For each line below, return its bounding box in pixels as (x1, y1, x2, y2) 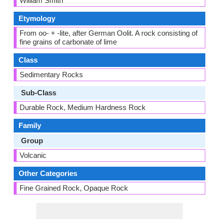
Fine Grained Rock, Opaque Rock (20, 184, 128, 192)
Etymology (19, 14, 55, 22)
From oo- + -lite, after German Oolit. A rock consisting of (20, 29, 197, 37)
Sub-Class (21, 88, 56, 97)
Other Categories (19, 169, 77, 177)
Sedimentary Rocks (20, 70, 83, 79)
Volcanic (20, 151, 46, 159)
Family (19, 121, 41, 130)
